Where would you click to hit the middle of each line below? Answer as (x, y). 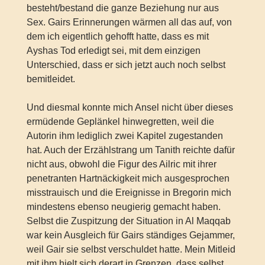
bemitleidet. (51, 79)
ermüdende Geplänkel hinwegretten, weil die (120, 121)
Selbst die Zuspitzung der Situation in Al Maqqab (128, 221)
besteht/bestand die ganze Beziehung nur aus (122, 8)
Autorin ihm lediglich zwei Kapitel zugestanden (125, 135)
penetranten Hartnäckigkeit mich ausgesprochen (128, 178)
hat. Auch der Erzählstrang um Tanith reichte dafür (130, 150)
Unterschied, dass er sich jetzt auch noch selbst (126, 64)
